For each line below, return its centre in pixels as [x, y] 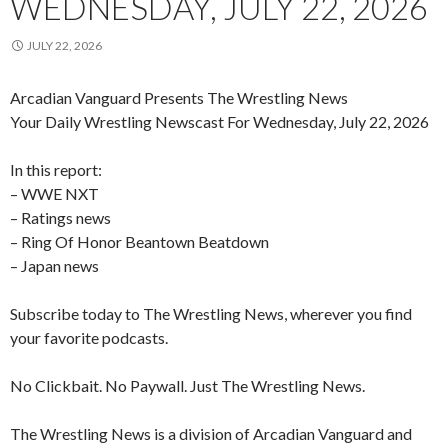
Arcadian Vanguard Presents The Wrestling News [179, 98]
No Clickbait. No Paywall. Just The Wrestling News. [187, 386]
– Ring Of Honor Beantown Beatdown [139, 242]
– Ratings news [60, 218]
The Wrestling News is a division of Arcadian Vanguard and [211, 434]
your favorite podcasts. [89, 338]
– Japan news [54, 266]
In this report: [56, 170]
